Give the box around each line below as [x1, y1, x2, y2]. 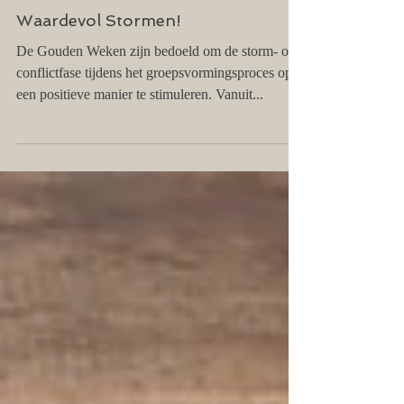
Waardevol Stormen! [16, 47, 181, 66]
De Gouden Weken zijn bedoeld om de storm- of [16, 79, 293, 95]
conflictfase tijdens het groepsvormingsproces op [16, 101, 292, 116]
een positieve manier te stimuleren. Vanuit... [16, 123, 263, 138]
